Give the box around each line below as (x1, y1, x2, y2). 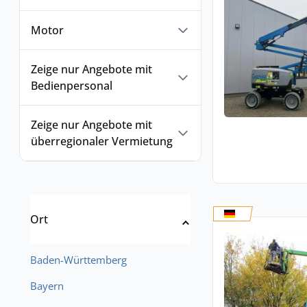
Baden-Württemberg (30, 253, 127, 267)
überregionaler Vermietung (31, 134, 173, 149)
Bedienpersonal (31, 78, 112, 93)
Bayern (30, 279, 64, 293)
